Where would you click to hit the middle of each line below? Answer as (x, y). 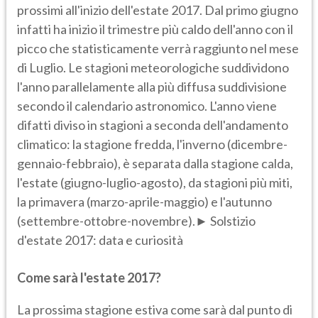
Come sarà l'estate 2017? (89, 278)
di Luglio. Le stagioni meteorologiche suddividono (153, 68)
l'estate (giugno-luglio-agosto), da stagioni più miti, (155, 183)
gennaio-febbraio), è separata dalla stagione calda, (155, 164)
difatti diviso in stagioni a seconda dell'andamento (153, 125)
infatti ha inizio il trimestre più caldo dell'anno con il (155, 29)
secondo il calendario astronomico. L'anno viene (147, 106)
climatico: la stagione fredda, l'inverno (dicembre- (152, 144)
